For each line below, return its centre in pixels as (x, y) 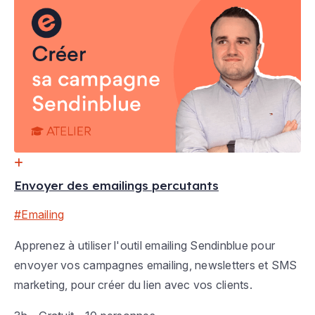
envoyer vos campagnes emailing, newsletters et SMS (156, 265)
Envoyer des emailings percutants (116, 186)
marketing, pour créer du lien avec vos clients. (133, 285)
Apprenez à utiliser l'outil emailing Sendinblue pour (144, 246)
